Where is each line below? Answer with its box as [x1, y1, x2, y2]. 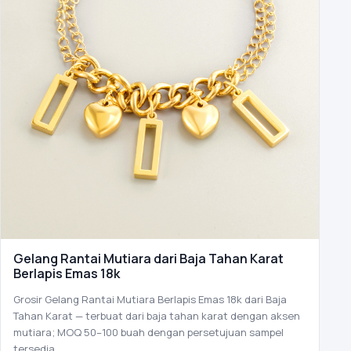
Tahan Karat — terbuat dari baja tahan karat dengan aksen [13, 308, 300, 323]
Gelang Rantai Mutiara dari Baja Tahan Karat [13, 249, 284, 267]
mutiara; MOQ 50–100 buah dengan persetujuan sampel [13, 324, 284, 339]
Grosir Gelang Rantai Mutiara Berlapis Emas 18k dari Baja [13, 291, 287, 306]
